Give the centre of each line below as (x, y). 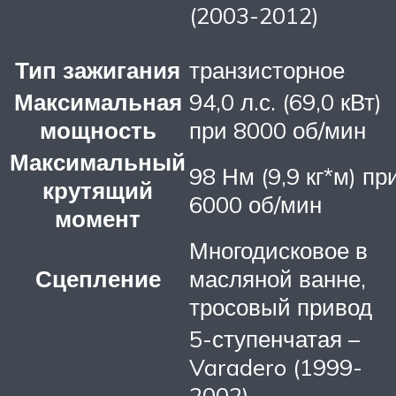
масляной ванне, (278, 278)
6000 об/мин (255, 204)
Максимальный (98, 161)
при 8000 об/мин (278, 129)
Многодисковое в (278, 250)
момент (98, 218)
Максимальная (98, 101)
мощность (98, 129)
